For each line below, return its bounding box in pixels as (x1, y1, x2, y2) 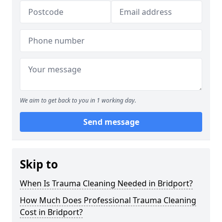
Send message (83, 116, 139, 127)
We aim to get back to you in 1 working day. (20, 96, 136, 105)
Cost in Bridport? (20, 207, 83, 218)
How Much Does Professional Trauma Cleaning (20, 195, 196, 206)
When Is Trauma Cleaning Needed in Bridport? (20, 178, 193, 189)
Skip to (20, 157, 58, 172)
